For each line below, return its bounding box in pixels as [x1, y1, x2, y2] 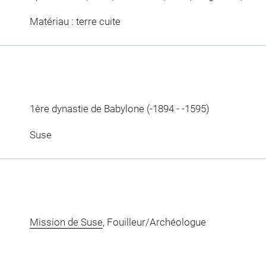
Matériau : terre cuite [29, 15, 121, 28]
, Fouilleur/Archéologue [102, 216, 206, 228]
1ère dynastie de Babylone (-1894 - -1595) [29, 103, 210, 115]
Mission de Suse [29, 216, 103, 228]
